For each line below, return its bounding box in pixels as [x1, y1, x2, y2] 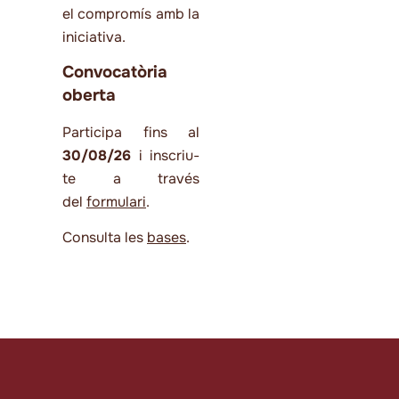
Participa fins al [62, 122, 199, 142]
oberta [62, 85, 116, 107]
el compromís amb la [62, 4, 199, 23]
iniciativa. [62, 27, 129, 46]
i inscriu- [131, 145, 199, 165]
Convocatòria [62, 61, 167, 84]
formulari [86, 191, 146, 211]
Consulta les [62, 228, 147, 248]
